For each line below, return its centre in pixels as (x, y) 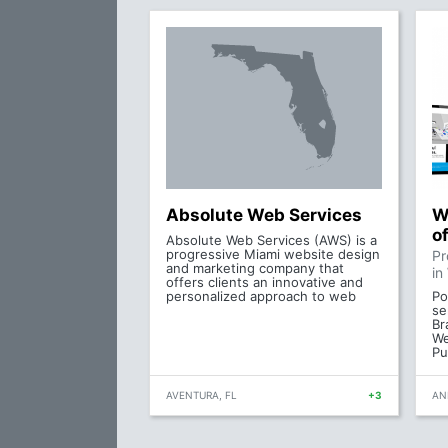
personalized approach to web (261, 296)
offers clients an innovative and (264, 282)
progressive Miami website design (273, 254)
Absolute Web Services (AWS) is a (271, 240)
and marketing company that (255, 268)
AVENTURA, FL (201, 395)
